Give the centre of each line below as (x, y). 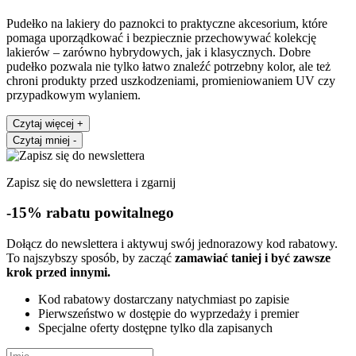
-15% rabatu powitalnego (90, 213)
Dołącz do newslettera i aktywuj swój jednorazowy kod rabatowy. (172, 244)
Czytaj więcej (45, 123)
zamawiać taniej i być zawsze (253, 258)
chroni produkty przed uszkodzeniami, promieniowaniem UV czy (171, 80)
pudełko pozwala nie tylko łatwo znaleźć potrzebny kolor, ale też (168, 66)
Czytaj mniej (43, 140)
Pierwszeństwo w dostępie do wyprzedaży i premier (168, 314)
